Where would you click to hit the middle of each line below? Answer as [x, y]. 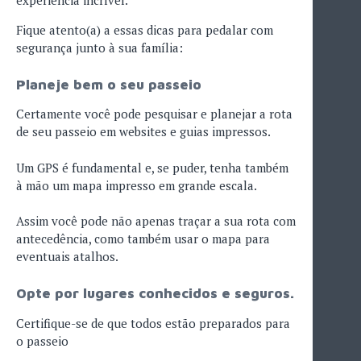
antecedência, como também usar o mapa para [143, 239]
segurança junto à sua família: [100, 48]
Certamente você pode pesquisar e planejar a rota [154, 114]
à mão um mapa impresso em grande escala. [137, 185]
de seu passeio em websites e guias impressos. [143, 132]
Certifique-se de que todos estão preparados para [153, 323]
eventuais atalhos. [67, 257]
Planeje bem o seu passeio [109, 84]
